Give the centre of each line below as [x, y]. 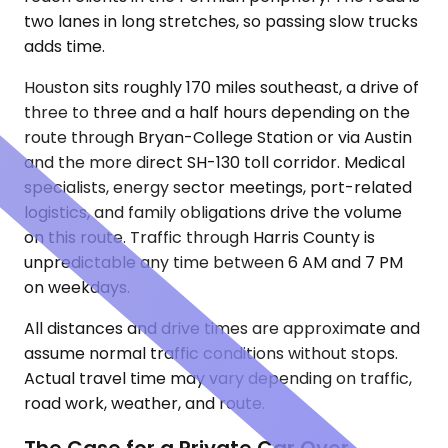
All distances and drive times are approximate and [222, 328]
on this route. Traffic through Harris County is [199, 237]
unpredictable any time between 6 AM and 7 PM [213, 262]
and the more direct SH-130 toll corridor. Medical [214, 162]
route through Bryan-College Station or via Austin [218, 137]
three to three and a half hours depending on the [217, 112]
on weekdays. [77, 287]
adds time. [64, 46]
